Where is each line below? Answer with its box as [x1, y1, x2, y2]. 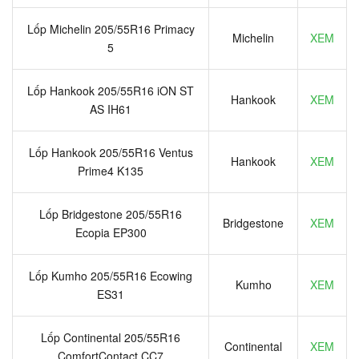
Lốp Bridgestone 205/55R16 [39, 205, 182, 222]
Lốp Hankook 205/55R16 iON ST [27, 82, 194, 99]
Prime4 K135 [78, 162, 143, 179]
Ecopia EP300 [75, 224, 147, 240]
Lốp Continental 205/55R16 [41, 329, 180, 345]
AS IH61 [90, 100, 131, 117]
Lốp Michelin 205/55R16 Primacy [26, 20, 195, 37]
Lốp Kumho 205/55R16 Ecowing [29, 267, 192, 284]
